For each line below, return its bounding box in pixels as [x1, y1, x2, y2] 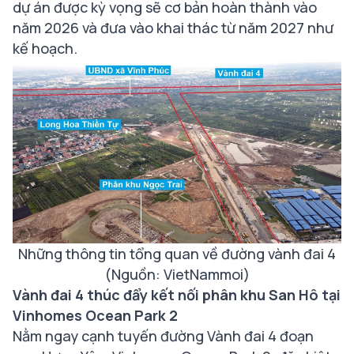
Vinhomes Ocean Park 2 [13, 305, 178, 325]
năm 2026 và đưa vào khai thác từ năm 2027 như [13, 17, 333, 37]
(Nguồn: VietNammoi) [104, 264, 250, 284]
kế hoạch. [13, 38, 77, 58]
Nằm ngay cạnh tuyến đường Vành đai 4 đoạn [13, 326, 314, 345]
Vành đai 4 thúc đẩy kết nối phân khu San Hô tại [13, 284, 341, 304]
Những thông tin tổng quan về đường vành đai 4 [18, 243, 336, 263]
